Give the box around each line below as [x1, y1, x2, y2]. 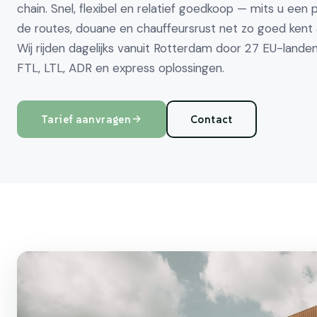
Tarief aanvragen [41, 112, 131, 126]
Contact [190, 112, 233, 126]
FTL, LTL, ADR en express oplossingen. [17, 59, 224, 76]
